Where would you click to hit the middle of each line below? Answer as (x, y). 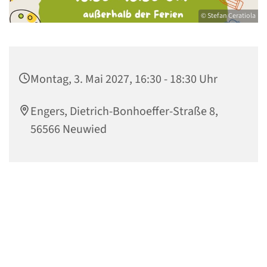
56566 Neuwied (69, 129)
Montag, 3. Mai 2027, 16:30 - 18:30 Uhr (124, 79)
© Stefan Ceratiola (228, 15)
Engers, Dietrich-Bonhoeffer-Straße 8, (124, 111)
